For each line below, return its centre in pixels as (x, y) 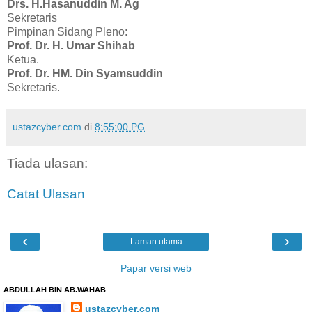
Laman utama (156, 242)
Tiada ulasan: (47, 164)
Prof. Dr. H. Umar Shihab (71, 46)
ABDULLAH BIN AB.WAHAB (55, 290)
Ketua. (23, 60)
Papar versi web (156, 268)
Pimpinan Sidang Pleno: (67, 32)
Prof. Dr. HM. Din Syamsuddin (85, 74)
